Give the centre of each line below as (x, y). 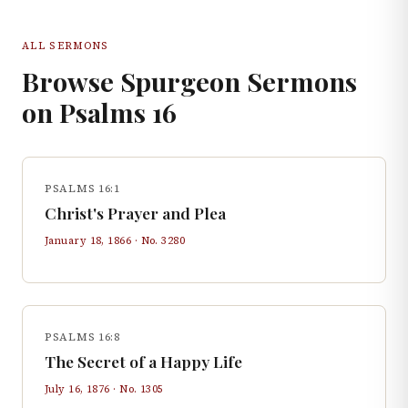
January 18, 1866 (88, 240)
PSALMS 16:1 (82, 189)
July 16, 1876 (77, 389)
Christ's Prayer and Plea (135, 213)
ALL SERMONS (66, 46)
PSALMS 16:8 (82, 337)
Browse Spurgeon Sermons (189, 81)
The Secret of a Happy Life (143, 361)
